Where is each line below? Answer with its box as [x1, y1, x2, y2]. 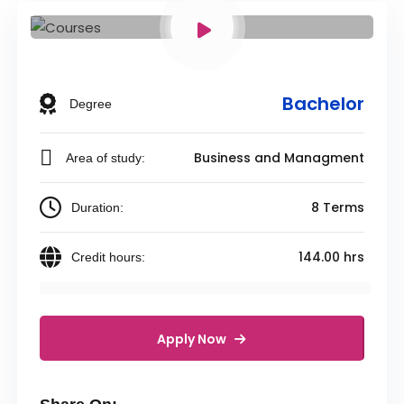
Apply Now [157, 330, 229, 349]
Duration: [71, 200, 124, 216]
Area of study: [66, 151, 146, 166]
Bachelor [281, 91, 364, 117]
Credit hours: [71, 250, 146, 265]
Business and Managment [193, 149, 364, 168]
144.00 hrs [298, 248, 364, 267]
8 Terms [310, 198, 364, 217]
